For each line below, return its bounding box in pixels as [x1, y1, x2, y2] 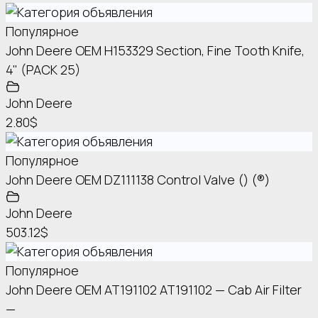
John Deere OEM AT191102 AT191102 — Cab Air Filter [6, 281, 302, 299]
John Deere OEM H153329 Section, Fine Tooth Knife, [6, 42, 305, 60]
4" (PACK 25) [6, 61, 81, 79]
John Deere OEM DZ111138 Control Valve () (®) [6, 171, 270, 189]
